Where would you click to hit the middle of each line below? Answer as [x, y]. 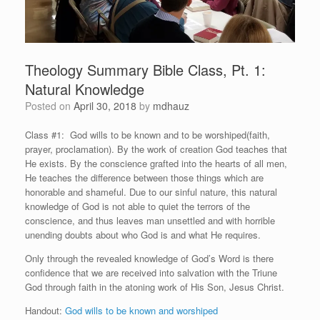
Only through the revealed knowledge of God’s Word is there [149, 259]
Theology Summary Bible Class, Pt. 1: [145, 70]
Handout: [45, 311]
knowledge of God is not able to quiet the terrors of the [137, 206]
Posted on [52, 106]
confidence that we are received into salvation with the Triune [151, 273]
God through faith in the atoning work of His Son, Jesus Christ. [155, 287]
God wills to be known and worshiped [141, 311]
